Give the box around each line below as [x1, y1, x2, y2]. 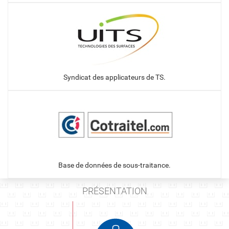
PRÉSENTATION [82, 185, 147, 196]
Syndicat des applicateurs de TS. [63, 73, 166, 81]
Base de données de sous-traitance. [58, 161, 171, 169]
